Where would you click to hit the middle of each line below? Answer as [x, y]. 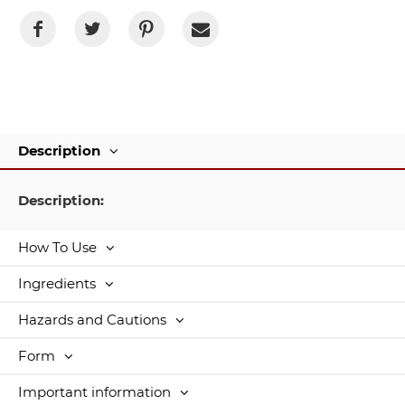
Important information [96, 392]
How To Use [59, 247]
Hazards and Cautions [94, 320]
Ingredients [59, 283]
